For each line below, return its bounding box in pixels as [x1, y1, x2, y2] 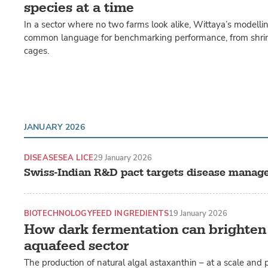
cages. [24, 45, 49, 57]
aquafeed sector [24, 236, 129, 254]
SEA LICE [57, 153, 93, 163]
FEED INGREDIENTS [92, 208, 169, 218]
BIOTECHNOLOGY [24, 208, 92, 218]
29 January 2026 [93, 153, 152, 163]
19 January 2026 [168, 208, 227, 218]
